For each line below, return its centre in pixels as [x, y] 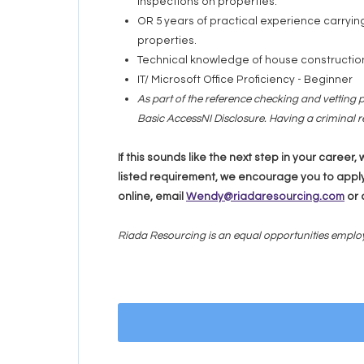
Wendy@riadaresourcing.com [265, 197]
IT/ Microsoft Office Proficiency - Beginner [245, 80]
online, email [152, 197]
